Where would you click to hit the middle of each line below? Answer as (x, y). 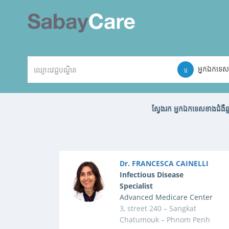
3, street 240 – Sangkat (158, 208)
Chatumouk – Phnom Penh (165, 220)
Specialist (136, 186)
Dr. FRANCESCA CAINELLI (164, 163)
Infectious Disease (152, 175)
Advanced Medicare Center (166, 197)
